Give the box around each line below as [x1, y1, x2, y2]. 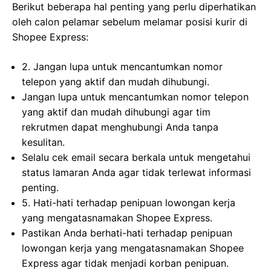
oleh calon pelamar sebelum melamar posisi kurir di [12, 16, 247, 28]
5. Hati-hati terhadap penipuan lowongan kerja [22, 197, 235, 209]
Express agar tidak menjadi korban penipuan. [22, 257, 229, 269]
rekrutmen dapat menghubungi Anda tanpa [22, 121, 218, 133]
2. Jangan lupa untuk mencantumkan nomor [22, 60, 223, 73]
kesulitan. [22, 136, 65, 148]
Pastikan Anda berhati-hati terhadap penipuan [22, 227, 232, 239]
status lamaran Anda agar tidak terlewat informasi [22, 166, 251, 178]
